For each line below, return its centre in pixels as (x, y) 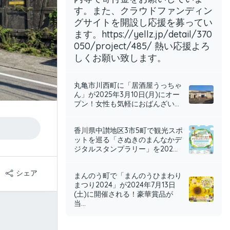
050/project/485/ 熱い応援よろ (142, 46)
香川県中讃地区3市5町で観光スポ (128, 130)
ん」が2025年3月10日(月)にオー (127, 94)
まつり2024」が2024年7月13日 (125, 185)
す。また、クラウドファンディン (143, 11)
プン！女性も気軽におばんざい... (127, 104)
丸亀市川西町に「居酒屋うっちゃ (128, 85)
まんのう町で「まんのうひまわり (128, 176)
